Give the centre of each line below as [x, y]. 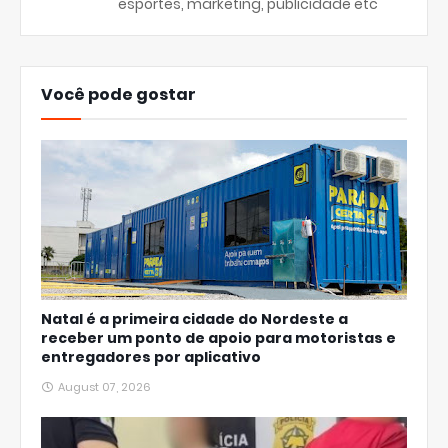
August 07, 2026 [104, 387]
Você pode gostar [118, 94]
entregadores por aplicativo [151, 357]
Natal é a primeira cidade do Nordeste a [194, 319]
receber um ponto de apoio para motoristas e [218, 338]
